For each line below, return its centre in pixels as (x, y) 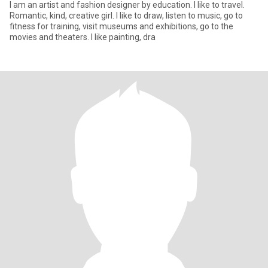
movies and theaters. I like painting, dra (123, 37)
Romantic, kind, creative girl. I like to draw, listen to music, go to (63, 16)
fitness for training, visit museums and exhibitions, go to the (121, 26)
